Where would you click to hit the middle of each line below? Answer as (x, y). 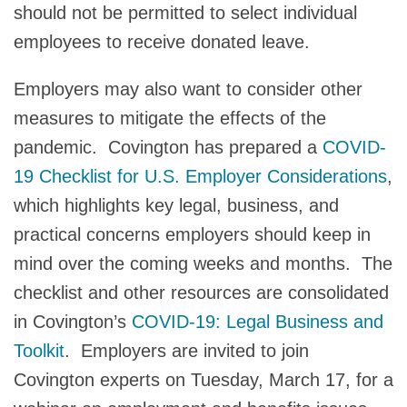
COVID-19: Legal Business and (258, 321)
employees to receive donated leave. (162, 41)
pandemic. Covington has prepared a (165, 147)
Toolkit (39, 350)
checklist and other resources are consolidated (201, 292)
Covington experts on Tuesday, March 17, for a (203, 379)
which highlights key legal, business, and (176, 205)
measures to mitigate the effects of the (170, 118)
